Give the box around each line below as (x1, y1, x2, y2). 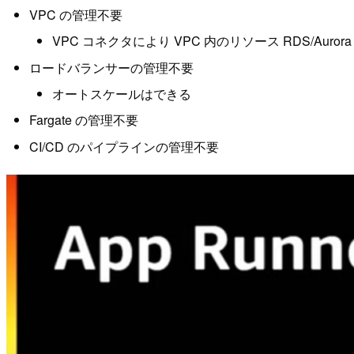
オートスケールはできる (51, 85, 191, 104)
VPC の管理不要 (28, 5, 122, 24)
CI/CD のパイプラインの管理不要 (28, 137, 219, 156)
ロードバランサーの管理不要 (28, 58, 194, 77)
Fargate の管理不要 (28, 111, 138, 130)
